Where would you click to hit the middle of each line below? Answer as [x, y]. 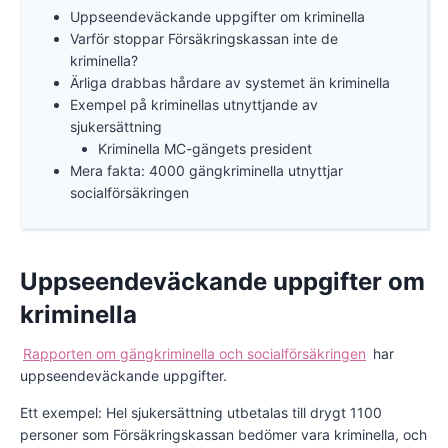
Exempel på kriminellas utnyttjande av [193, 105]
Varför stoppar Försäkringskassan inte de [203, 39]
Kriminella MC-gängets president [204, 149]
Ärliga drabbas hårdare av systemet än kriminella [229, 83]
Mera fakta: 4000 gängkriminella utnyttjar [206, 171]
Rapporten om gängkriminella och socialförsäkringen [194, 354]
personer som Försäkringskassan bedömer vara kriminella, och [223, 435]
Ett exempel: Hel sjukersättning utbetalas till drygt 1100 [201, 413]
